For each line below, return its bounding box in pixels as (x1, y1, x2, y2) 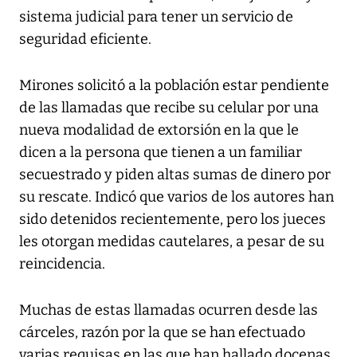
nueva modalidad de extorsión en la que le (19, 121, 299, 139)
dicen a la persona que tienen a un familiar (19, 143, 302, 162)
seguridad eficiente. (19, 30, 151, 49)
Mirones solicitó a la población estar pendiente (19, 76, 329, 95)
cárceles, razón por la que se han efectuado (19, 324, 305, 342)
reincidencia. (19, 255, 105, 273)
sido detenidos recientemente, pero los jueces (19, 210, 326, 229)
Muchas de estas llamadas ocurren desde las (19, 301, 318, 320)
